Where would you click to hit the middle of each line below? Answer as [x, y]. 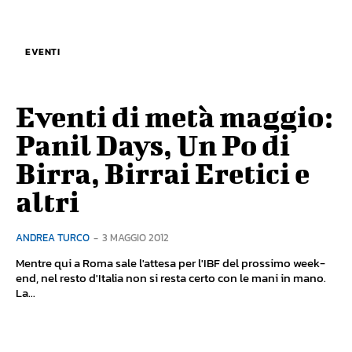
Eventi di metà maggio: [174, 116]
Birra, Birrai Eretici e [163, 172]
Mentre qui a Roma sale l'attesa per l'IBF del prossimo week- [170, 262]
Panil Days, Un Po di [153, 144]
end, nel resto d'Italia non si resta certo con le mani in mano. [171, 277]
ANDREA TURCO [53, 237]
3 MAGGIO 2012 [136, 237]
